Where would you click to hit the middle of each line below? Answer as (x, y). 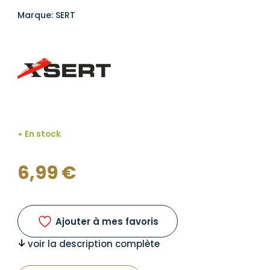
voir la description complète (94, 244)
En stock (43, 134)
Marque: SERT (46, 15)
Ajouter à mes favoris (107, 221)
